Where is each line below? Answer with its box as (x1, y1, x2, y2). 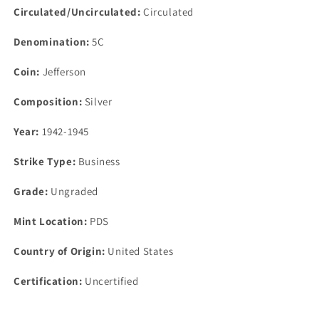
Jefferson (40, 65, 86, 79)
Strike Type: (14, 155, 76, 169)
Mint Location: (14, 214, 88, 229)
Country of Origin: (14, 244, 105, 258)
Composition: (14, 95, 83, 109)
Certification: (14, 274, 83, 288)
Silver (82, 95, 113, 109)
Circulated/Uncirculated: (14, 5, 141, 19)
